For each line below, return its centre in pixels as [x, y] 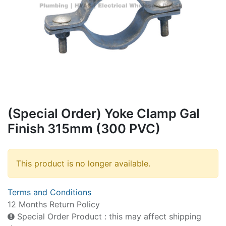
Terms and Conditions [49, 192]
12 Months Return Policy [54, 204]
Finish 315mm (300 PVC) [84, 128]
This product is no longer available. [83, 163]
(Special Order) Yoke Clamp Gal [104, 113]
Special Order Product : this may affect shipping [108, 216]
